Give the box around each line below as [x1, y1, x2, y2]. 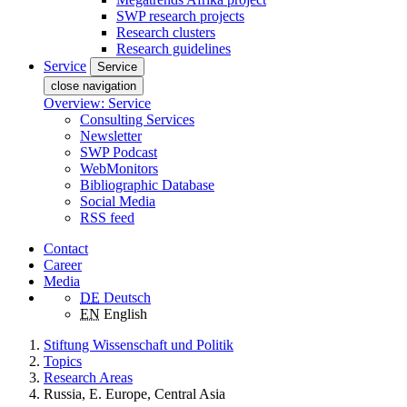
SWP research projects [116, 7, 244, 24]
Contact [44, 240, 88, 256]
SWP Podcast [80, 144, 157, 160]
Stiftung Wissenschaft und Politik [44, 336, 233, 352]
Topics [44, 352, 82, 369]
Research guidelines [116, 40, 231, 56]
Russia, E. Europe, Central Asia [44, 385, 225, 402]
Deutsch [104, 289, 151, 305]
